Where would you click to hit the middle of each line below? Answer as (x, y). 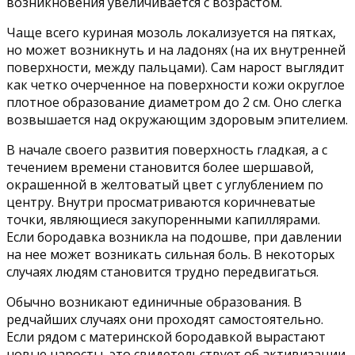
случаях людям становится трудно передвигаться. (162, 271)
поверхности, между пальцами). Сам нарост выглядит (176, 67)
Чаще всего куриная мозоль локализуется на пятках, (171, 32)
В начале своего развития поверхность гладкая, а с (167, 149)
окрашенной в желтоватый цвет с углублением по (165, 184)
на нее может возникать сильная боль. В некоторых (170, 254)
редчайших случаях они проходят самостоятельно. (165, 319)
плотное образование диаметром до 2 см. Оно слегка (174, 102)
